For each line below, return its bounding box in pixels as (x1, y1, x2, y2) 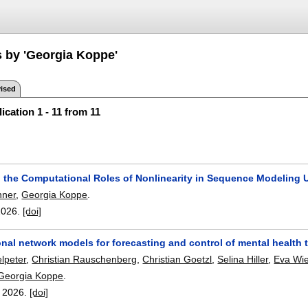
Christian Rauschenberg (32, 254, 137, 265)
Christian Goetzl (142, 254, 212, 265)
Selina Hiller (217, 254, 269, 265)
